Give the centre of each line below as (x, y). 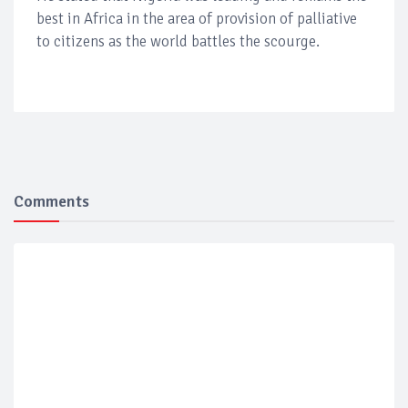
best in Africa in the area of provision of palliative (197, 18)
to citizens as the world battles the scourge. (178, 41)
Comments (51, 201)
